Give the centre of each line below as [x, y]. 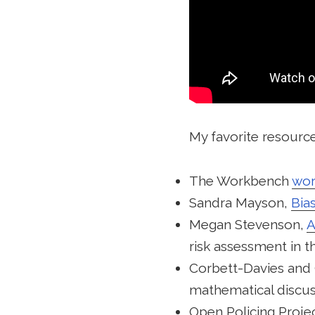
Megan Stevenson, [247, 224]
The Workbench [240, 180]
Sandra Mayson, [240, 202]
